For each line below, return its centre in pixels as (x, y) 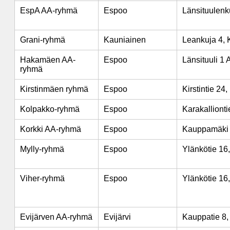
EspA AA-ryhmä (49, 11)
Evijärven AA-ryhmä (56, 217)
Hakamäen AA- (48, 60)
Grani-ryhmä (43, 40)
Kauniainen (125, 40)
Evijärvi (117, 217)
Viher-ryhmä (42, 178)
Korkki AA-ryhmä (51, 129)
